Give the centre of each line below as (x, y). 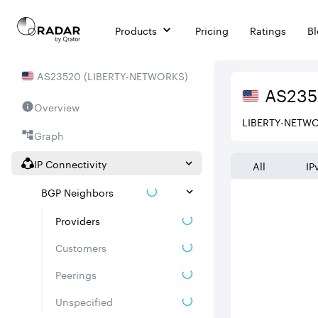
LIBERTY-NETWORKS (136, 75)
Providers (78, 220)
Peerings (76, 274)
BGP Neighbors (77, 192)
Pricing (212, 29)
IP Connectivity (71, 163)
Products (136, 29)
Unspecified (84, 301)
